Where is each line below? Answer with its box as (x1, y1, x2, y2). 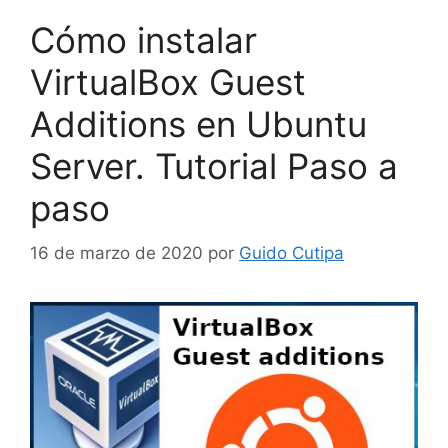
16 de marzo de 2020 (30, 242, 203, 263)
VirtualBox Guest (30, 61, 306, 104)
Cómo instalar (30, 19, 257, 62)
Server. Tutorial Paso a (30, 145, 398, 188)
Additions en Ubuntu (30, 103, 367, 146)
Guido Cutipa (239, 242, 344, 263)
